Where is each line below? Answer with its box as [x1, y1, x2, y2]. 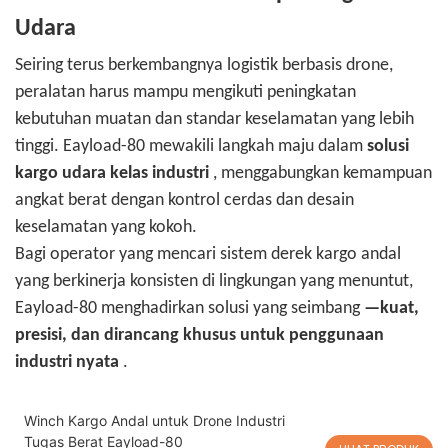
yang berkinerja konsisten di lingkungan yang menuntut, [15, 272, 413, 292]
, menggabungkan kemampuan [209, 164, 432, 184]
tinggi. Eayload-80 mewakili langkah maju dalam [15, 137, 367, 157]
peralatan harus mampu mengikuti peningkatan [15, 83, 356, 103]
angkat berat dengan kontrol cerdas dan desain [15, 191, 354, 211]
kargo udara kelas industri [15, 164, 209, 184]
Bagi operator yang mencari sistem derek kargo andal [15, 245, 401, 265]
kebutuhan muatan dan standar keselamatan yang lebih [15, 110, 414, 130]
